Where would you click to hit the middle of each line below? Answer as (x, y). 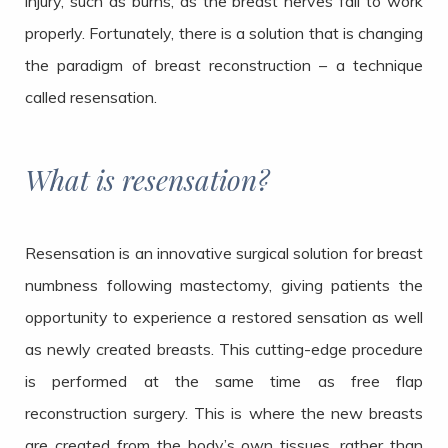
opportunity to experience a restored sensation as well (224, 317)
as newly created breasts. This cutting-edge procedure (224, 349)
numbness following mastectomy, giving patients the (224, 285)
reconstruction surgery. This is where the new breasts (224, 413)
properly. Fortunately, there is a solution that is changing (224, 33)
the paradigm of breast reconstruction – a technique (224, 65)
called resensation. (91, 97)
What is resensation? (147, 180)
